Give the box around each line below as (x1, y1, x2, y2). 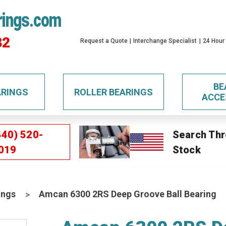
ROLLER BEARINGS (74, 86, 153, 97)
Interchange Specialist (133, 37, 197, 44)
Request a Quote (80, 37, 128, 44)
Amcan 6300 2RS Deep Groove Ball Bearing (39, 189, 217, 199)
